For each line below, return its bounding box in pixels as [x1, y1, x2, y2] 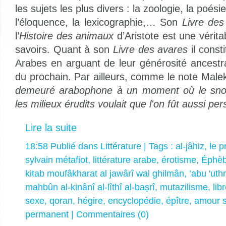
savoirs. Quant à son [15, 43, 113, 55]
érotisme [161, 154, 196, 165]
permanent [25, 209, 69, 219]
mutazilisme [160, 182, 208, 192]
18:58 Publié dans [25, 141, 100, 151]
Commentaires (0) [76, 209, 149, 219]
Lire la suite [25, 122, 77, 133]
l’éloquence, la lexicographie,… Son [15, 16, 182, 28]
